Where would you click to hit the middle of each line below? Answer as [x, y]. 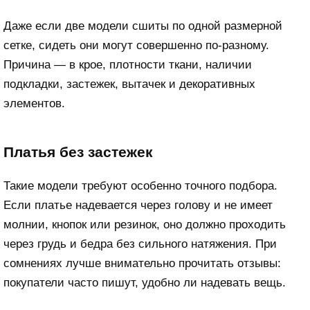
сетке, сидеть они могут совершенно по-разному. [136, 46]
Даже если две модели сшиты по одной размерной [143, 26]
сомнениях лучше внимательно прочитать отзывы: [142, 264]
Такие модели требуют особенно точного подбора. [140, 186]
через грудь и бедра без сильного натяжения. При [140, 244]
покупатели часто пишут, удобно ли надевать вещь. [145, 283]
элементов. [34, 104]
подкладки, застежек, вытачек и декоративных [129, 84]
